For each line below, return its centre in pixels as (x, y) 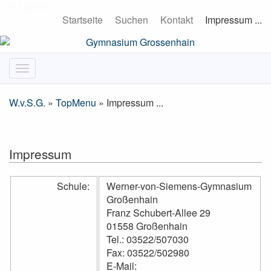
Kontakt (177, 20)
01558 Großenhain (147, 226)
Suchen (132, 20)
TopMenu (76, 103)
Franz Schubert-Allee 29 (158, 213)
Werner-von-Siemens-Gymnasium (179, 186)
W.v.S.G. (27, 103)
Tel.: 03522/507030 (148, 239)
